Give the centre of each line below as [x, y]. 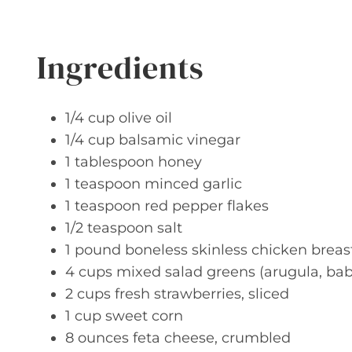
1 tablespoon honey [134, 162]
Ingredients [120, 68]
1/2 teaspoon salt [124, 228]
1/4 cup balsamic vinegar [153, 140]
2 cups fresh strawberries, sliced [177, 294]
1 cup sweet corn [124, 316]
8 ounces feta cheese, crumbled [178, 338]
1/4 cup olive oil [119, 118]
